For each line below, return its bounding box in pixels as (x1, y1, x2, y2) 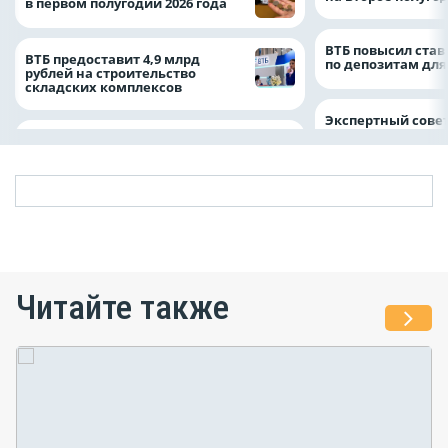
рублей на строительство (25, 63, 196, 82)
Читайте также (16, 287, 229, 328)
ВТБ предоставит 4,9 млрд (25, 49, 200, 68)
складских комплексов (25, 77, 185, 96)
